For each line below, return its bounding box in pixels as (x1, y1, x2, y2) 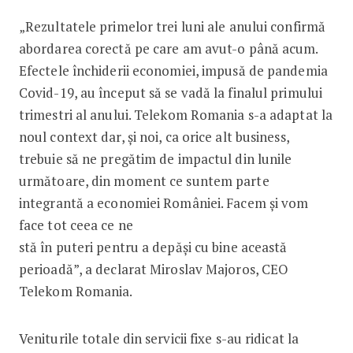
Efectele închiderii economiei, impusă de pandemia (18, 61, 328, 80)
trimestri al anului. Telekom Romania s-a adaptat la (18, 105, 333, 124)
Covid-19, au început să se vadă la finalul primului (18, 83, 323, 102)
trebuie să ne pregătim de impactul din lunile (18, 149, 292, 168)
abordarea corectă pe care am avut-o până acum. (18, 39, 318, 58)
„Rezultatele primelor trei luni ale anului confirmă (18, 17, 326, 35)
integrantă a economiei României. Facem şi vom (18, 193, 309, 212)
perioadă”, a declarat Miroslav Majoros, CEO (18, 259, 289, 278)
